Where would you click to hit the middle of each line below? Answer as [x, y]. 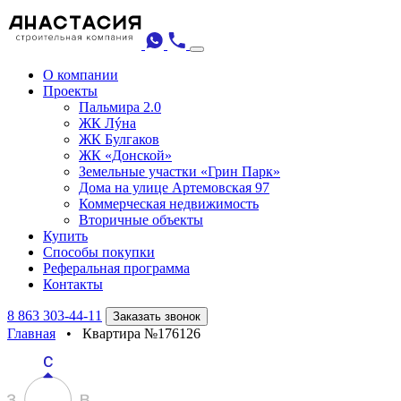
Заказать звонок [157, 316]
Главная [31, 333]
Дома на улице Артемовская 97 [174, 188]
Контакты [73, 284]
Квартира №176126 [141, 333]
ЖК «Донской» [125, 155]
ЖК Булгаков [119, 139]
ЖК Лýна [107, 123]
